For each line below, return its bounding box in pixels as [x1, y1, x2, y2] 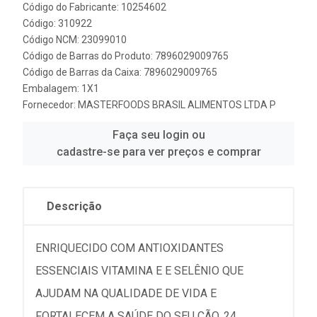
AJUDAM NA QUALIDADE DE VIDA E [35, 287, 217, 300]
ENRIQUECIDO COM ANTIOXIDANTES [35, 241, 224, 255]
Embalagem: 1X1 [23, 83, 99, 94]
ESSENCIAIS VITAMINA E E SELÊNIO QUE [35, 264, 243, 277]
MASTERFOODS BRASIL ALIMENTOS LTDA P [78, 99, 276, 110]
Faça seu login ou [112, 128, 205, 142]
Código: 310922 [23, 18, 92, 29]
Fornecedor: [23, 99, 78, 110]
